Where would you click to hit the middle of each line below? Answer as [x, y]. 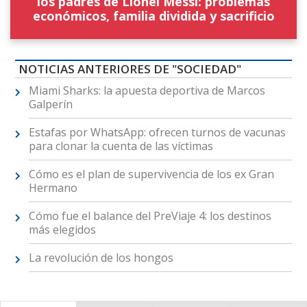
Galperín [50, 104]
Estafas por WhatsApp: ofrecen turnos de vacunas [157, 132]
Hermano [53, 187]
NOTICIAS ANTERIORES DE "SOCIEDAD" [130, 69]
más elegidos [62, 229]
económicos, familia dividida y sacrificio [153, 16]
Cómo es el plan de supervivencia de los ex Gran [151, 174]
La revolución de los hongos [101, 257]
